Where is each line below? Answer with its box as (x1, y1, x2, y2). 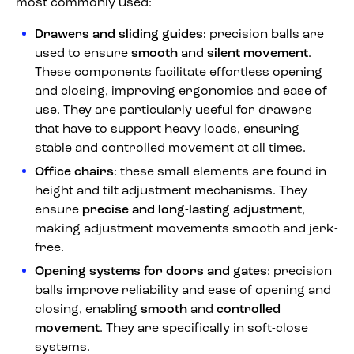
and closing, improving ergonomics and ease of (35, 85, 327, 98)
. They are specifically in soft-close (100, 322, 308, 335)
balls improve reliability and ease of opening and (35, 284, 331, 297)
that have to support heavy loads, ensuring (35, 122, 299, 136)
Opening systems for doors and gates (35, 265, 267, 278)
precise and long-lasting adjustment (82, 203, 302, 217)
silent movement (207, 47, 308, 60)
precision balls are (206, 28, 324, 41)
